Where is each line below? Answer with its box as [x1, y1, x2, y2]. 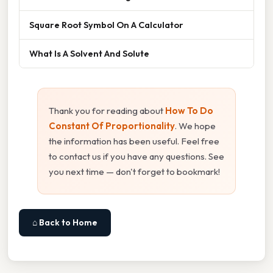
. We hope [175, 119, 216, 132]
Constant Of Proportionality [49, 119, 175, 132]
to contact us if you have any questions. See [49, 150, 224, 162]
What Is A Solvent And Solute [29, 47, 149, 59]
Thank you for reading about [49, 104, 165, 116]
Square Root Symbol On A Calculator [29, 18, 183, 30]
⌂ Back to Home [32, 216, 97, 228]
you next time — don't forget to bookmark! [49, 165, 220, 177]
